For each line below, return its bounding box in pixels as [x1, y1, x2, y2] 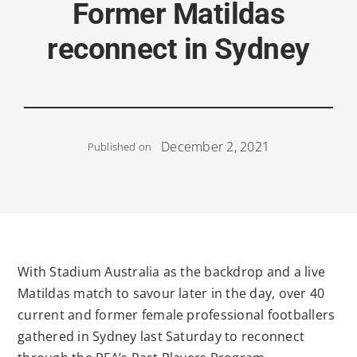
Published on [87, 139, 152, 155]
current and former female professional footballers [18, 305, 335, 324]
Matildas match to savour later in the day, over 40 [18, 284, 325, 302]
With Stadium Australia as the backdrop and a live [18, 262, 326, 280]
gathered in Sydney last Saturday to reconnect [18, 327, 305, 345]
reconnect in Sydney [47, 31, 310, 66]
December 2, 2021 [161, 137, 270, 155]
